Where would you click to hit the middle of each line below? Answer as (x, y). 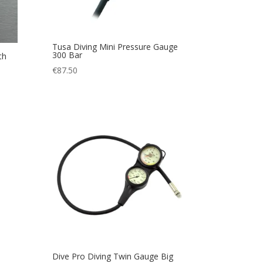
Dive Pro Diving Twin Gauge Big (113, 256)
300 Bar (68, 55)
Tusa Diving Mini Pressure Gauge (115, 47)
